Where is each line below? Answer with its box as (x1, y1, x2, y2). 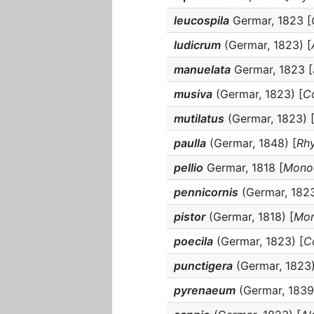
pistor (174, 210, 205, 224)
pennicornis (174, 185, 238, 199)
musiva (174, 87, 212, 101)
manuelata (174, 62, 231, 76)
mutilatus (174, 111, 224, 125)
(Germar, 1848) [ (206, 136, 296, 150)
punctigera (174, 259, 233, 273)
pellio (174, 161, 203, 175)
